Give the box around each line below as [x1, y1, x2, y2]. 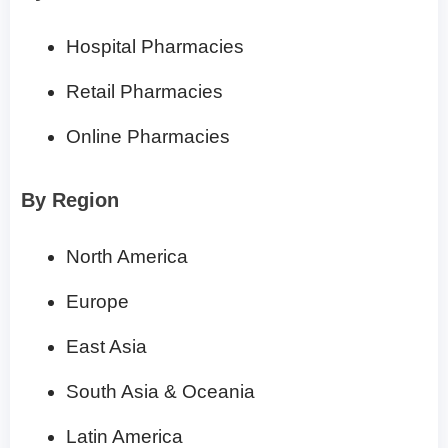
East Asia [66, 336, 147, 358]
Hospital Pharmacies [66, 36, 244, 58]
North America [66, 246, 188, 268]
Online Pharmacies [66, 126, 230, 148]
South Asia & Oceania [66, 381, 255, 403]
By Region [21, 189, 119, 212]
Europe [66, 291, 129, 313]
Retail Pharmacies [66, 81, 223, 103]
